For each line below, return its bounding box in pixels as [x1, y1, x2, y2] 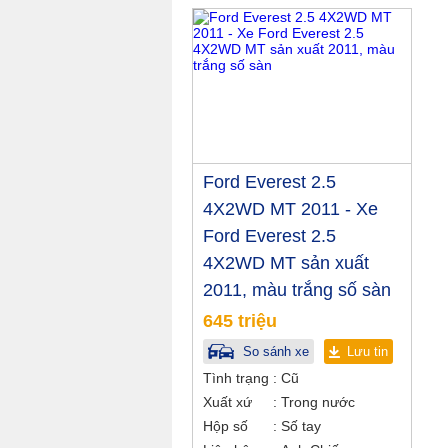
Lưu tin [347, 344, 388, 359]
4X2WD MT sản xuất [203, 253, 369, 273]
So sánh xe [239, 344, 309, 359]
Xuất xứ [203, 394, 252, 410]
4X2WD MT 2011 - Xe [203, 199, 378, 219]
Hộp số [203, 418, 248, 434]
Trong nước [277, 394, 355, 410]
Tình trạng [203, 370, 269, 386]
